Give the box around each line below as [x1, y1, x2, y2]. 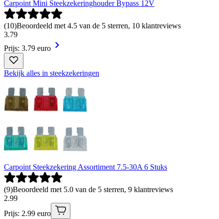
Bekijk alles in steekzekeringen [4, 68, 99, 77]
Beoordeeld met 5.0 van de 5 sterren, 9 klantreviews [13, 185, 173, 194]
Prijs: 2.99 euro [4, 209, 51, 218]
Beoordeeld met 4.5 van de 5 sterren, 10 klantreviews [17, 21, 181, 30]
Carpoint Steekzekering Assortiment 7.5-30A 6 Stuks [4, 162, 167, 171]
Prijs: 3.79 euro [4, 44, 51, 52]
